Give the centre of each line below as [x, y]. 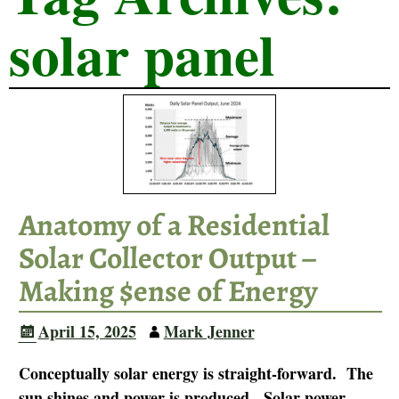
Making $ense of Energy [168, 291]
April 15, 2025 [87, 331]
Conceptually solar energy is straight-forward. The [195, 374]
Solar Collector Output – [167, 258]
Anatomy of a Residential [174, 225]
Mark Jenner [209, 331]
